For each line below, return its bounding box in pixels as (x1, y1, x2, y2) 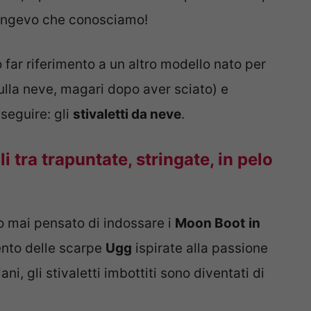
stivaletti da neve (73, 106, 181, 123)
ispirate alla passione (132, 239, 268, 256)
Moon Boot (175, 215, 245, 231)
